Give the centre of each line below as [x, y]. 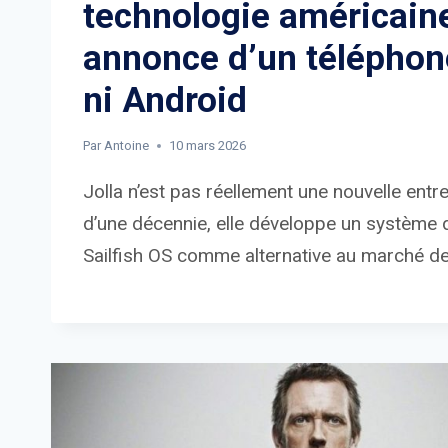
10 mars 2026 [208, 145]
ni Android [165, 100]
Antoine [127, 145]
